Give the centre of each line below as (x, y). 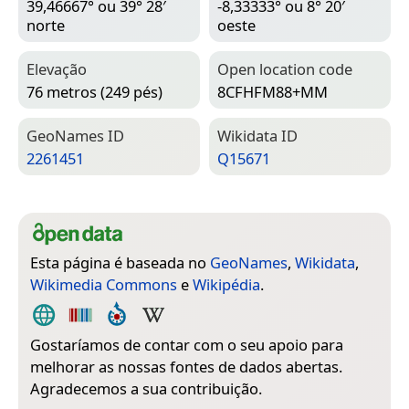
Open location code (285, 69)
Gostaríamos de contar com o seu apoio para (187, 345)
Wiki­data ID (257, 136)
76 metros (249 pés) (94, 91)
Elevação (57, 69)
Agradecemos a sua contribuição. (146, 389)
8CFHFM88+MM (273, 91)
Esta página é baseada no (120, 263)
